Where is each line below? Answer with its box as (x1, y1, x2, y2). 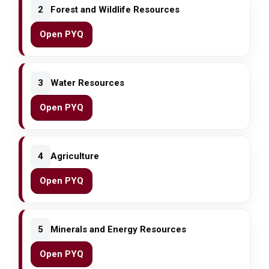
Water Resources (50, 77, 125, 89)
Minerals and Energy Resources (50, 224, 187, 235)
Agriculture (50, 151, 100, 162)
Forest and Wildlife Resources (50, 4, 180, 16)
